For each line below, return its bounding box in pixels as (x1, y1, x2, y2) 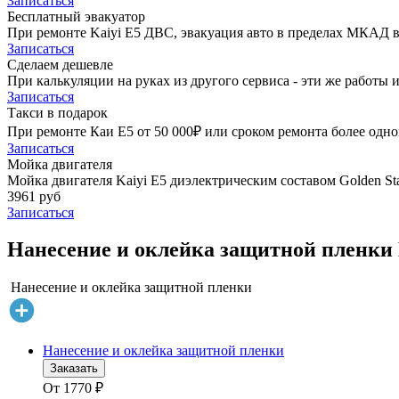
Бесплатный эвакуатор (7, 8, 145, 24)
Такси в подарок (7, 104, 108, 120)
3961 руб (7, 188, 61, 204)
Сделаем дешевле (7, 56, 113, 72)
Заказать (50, 362, 98, 376)
